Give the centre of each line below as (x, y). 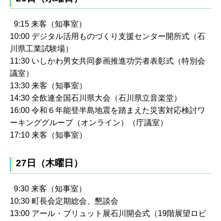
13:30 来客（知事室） (48, 86)
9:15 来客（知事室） (48, 24)
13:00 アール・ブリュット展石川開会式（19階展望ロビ (108, 213)
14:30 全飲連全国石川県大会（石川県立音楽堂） (96, 98)
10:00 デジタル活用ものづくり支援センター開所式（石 (108, 37)
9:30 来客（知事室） (48, 188)
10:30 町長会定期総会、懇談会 (64, 201)
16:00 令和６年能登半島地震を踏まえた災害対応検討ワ (108, 110)
